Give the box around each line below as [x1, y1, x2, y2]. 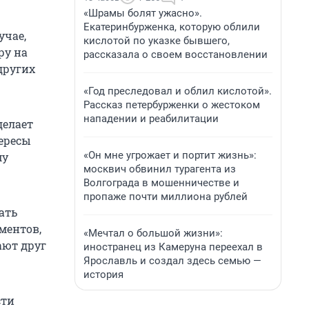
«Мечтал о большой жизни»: [83, 227, 223, 239]
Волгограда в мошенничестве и [83, 177, 239, 189]
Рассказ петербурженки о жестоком [83, 99, 260, 111]
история [83, 268, 123, 281]
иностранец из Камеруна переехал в [83, 241, 263, 253]
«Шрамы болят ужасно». [83, 7, 202, 19]
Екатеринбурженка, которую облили [83, 21, 260, 33]
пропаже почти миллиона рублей [83, 190, 248, 203]
